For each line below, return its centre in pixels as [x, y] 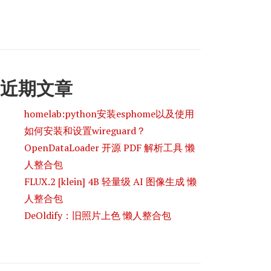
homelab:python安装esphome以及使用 [109, 113]
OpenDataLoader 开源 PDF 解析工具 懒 [110, 147]
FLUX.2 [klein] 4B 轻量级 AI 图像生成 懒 [111, 181]
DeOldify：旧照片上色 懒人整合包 [98, 215]
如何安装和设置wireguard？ [85, 130]
